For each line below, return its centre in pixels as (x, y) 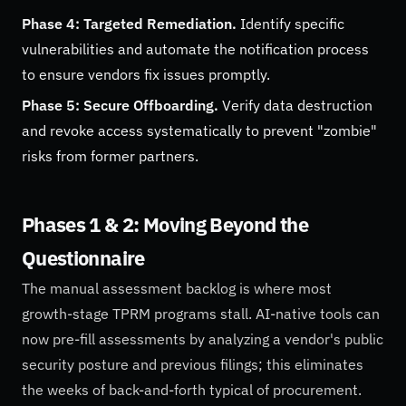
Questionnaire (83, 258)
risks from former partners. (110, 156)
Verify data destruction (295, 106)
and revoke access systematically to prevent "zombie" (199, 131)
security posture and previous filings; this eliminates (193, 364)
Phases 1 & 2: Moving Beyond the (165, 224)
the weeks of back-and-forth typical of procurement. (192, 389)
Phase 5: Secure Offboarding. (120, 106)
